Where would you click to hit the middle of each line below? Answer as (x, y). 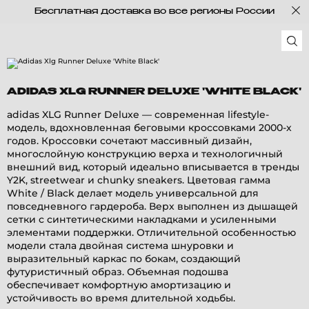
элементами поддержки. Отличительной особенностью (151, 232)
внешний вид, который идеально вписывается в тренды (153, 167)
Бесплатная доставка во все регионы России (154, 12)
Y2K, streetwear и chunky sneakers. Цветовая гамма (139, 180)
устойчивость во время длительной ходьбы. (121, 298)
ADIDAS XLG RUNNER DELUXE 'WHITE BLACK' (154, 92)
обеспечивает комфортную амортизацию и (119, 285)
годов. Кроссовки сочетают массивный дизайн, (129, 141)
